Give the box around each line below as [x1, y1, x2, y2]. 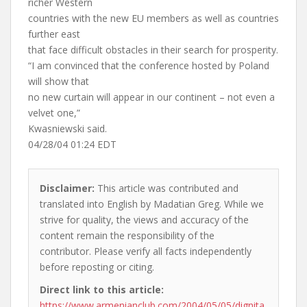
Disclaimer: [40, 182, 95, 195]
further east [28, 27, 80, 40]
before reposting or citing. [40, 260, 154, 273]
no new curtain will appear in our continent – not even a [28, 90, 275, 103]
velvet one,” [28, 106, 80, 119]
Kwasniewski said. [28, 122, 107, 135]
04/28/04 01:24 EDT [28, 138, 116, 151]
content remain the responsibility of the [40, 229, 214, 242]
